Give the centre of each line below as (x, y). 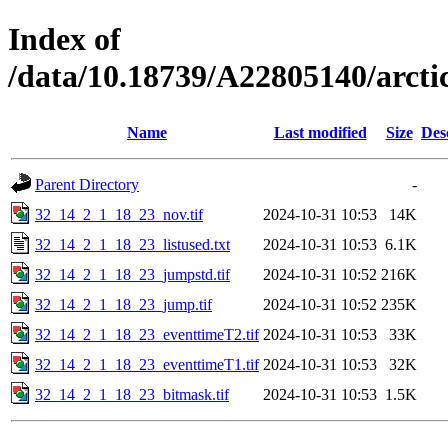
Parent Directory (87, 184)
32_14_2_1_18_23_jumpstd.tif (132, 274)
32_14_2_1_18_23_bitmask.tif (132, 394)
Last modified (320, 132)
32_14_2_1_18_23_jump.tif (123, 304)
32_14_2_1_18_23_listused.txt (132, 244)
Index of (64, 39)
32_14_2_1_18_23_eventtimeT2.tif (147, 334)
